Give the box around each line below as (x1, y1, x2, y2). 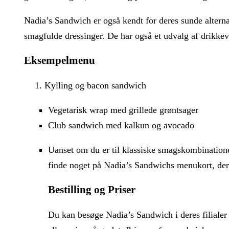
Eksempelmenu (24, 54, 95, 67)
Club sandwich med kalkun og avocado (48, 120, 194, 131)
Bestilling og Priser (48, 184, 135, 196)
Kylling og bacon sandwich (44, 80, 146, 91)
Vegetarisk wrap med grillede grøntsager (48, 105, 198, 116)
